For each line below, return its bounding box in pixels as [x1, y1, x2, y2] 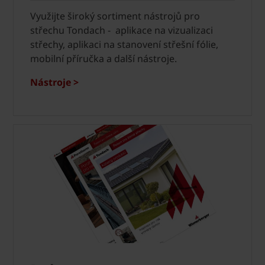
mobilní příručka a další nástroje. [30, 52, 177, 65]
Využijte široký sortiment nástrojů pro [30, 9, 200, 22]
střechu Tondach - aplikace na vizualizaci [30, 24, 213, 37]
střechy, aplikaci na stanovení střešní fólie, [30, 38, 218, 51]
